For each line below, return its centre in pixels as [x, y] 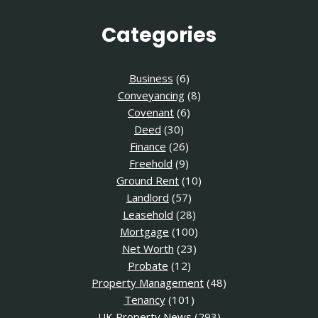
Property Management [148, 283]
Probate [148, 266]
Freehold [151, 164]
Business [151, 78]
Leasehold [148, 215]
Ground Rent [148, 181]
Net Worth [148, 249]
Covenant [151, 113]
